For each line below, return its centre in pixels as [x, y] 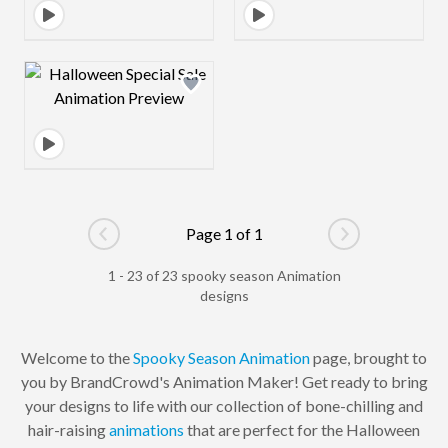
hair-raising [68, 429]
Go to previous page [171, 244]
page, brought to [368, 357]
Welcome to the [77, 357]
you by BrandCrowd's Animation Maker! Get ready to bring [224, 381]
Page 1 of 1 [224, 233]
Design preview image [193, 73]
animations [146, 429]
